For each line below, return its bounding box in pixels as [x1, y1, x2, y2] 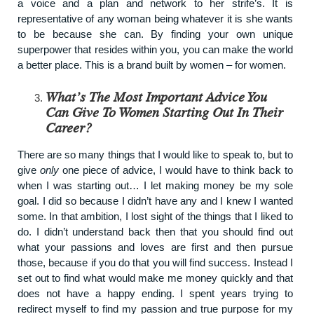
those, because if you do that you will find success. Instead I [18, 256, 293, 268]
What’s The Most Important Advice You [46, 90, 267, 104]
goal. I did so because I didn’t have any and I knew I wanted [18, 194, 293, 207]
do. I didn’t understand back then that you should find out [18, 225, 293, 238]
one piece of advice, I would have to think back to [59, 163, 293, 176]
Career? [46, 121, 92, 135]
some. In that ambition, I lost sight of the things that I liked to [18, 210, 293, 222]
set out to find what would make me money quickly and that [18, 271, 293, 284]
